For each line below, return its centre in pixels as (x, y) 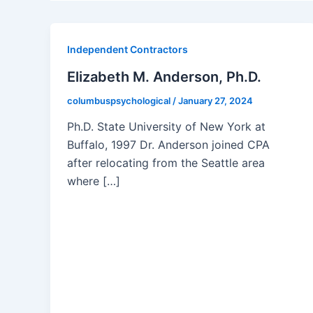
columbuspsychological (120, 100)
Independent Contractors (128, 49)
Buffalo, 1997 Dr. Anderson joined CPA (168, 145)
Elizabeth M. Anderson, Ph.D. (164, 77)
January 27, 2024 (216, 100)
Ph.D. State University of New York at (166, 127)
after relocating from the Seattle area (166, 163)
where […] (94, 181)
